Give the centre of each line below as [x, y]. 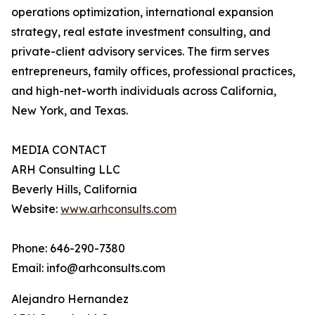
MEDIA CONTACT [59, 150]
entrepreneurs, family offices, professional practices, [153, 71]
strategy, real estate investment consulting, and [141, 32]
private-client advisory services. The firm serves [140, 52]
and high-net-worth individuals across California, [144, 91]
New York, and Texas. [70, 111]
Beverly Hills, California [74, 189]
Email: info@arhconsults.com [88, 268]
